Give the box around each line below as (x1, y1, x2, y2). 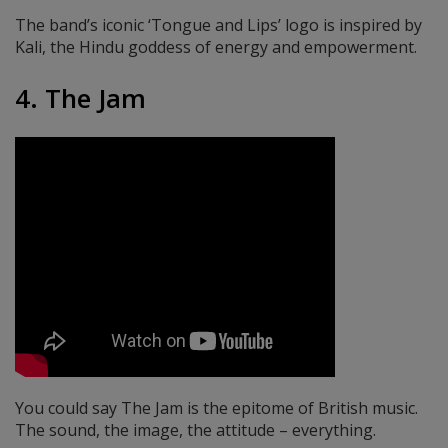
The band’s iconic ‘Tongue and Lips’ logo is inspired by (15, 14, 422, 37)
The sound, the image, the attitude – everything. (15, 419, 376, 442)
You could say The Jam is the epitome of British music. (15, 397, 418, 420)
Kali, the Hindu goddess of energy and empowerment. (15, 36, 417, 59)
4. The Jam (15, 79, 146, 116)
